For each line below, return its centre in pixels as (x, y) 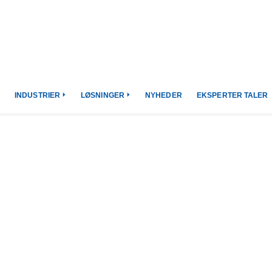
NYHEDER (164, 95)
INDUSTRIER (38, 95)
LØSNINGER (103, 95)
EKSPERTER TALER (233, 95)
